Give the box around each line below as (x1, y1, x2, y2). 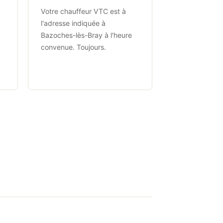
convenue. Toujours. (41, 42, 106, 51)
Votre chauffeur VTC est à (41, 6, 126, 15)
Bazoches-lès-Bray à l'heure (41, 30, 132, 39)
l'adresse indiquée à (41, 18, 106, 27)
